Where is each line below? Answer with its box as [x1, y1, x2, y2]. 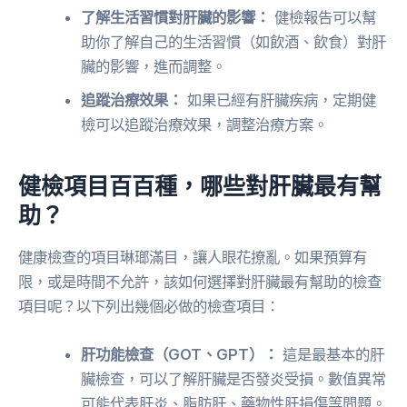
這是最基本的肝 [278, 344, 385, 363]
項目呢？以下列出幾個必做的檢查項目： [18, 296, 280, 315]
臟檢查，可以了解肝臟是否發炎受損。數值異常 [81, 369, 387, 388]
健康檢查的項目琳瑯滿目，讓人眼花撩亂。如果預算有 [18, 247, 367, 266]
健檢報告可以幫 [270, 7, 377, 26]
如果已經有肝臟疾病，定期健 [183, 90, 377, 109]
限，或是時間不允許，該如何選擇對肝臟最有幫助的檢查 [18, 272, 382, 291]
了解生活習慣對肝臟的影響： [81, 7, 271, 26]
